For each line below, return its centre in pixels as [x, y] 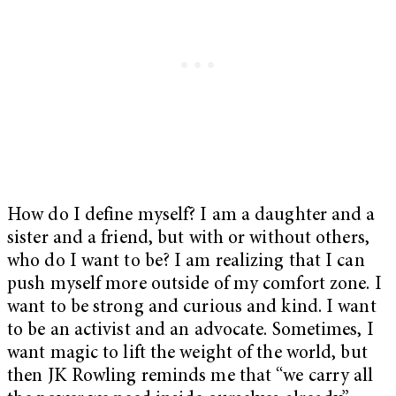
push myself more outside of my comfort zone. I [194, 285]
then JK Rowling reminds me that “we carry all [190, 377]
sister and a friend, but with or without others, [188, 239]
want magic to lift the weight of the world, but [187, 354]
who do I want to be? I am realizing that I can [186, 262]
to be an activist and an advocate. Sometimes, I [190, 331]
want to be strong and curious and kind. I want [192, 308]
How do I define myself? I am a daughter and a [191, 216]
